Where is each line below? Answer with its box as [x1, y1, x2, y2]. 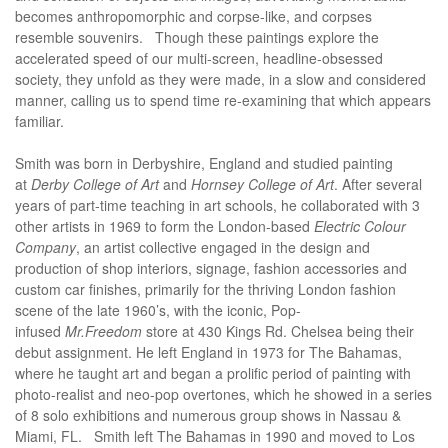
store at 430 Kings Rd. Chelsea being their [146, 320, 414, 341]
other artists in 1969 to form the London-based [15, 215, 314, 236]
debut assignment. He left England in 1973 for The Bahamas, [15, 341, 402, 362]
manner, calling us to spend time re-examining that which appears [15, 89, 431, 110]
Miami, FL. [15, 425, 86, 446]
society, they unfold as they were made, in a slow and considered [15, 68, 426, 89]
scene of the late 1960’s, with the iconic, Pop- [15, 299, 301, 320]
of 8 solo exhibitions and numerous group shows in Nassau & [15, 404, 401, 425]
